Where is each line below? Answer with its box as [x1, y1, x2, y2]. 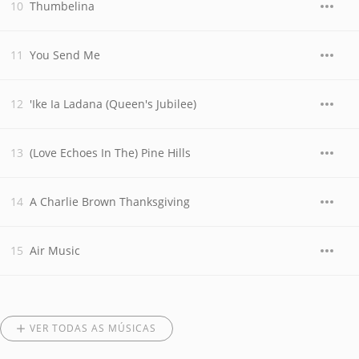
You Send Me [30, 47, 100, 63]
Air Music [30, 243, 80, 258]
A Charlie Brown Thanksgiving [30, 194, 190, 209]
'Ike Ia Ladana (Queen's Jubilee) [30, 96, 196, 111]
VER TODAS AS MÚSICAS [30, 321, 156, 335]
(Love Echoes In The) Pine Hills [30, 145, 191, 160]
